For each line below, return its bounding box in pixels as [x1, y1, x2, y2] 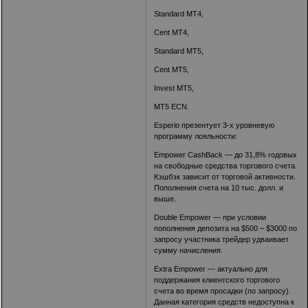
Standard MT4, [154, 10, 204, 19]
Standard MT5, [154, 47, 204, 56]
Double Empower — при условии [154, 213, 267, 222]
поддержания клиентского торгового [154, 276, 280, 285]
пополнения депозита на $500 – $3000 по [154, 224, 298, 233]
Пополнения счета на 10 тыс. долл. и [154, 184, 284, 192]
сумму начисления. [154, 246, 223, 255]
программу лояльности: [154, 132, 238, 141]
